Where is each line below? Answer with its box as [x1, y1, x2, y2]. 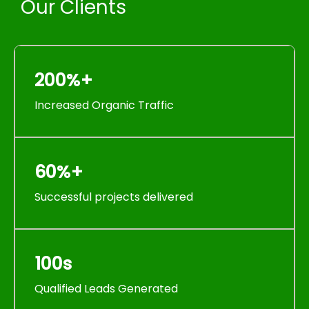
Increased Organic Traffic [34, 97, 174, 113]
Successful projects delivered [34, 189, 193, 205]
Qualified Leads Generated [34, 281, 178, 297]
